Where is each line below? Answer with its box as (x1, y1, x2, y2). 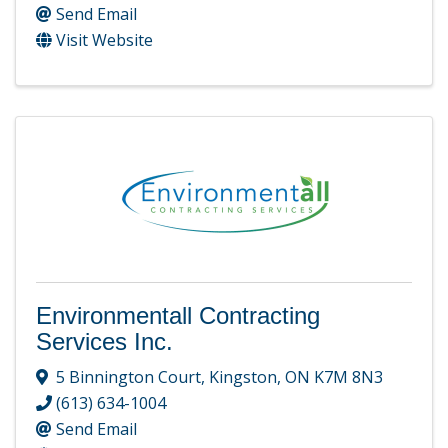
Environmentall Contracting (36, 302, 320, 330)
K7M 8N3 (314, 365, 383, 388)
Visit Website (56, 29, 153, 52)
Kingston (209, 365, 277, 388)
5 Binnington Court (56, 365, 201, 388)
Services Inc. (36, 328, 173, 356)
